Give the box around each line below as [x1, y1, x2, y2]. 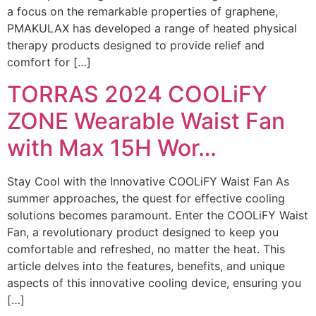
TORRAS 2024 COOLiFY [7, 80, 267, 108]
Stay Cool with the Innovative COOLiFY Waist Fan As [7, 174, 289, 188]
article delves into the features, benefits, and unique [7, 258, 285, 273]
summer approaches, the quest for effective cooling [7, 190, 285, 205]
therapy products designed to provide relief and [7, 38, 265, 53]
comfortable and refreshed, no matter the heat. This [7, 241, 285, 256]
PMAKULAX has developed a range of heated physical [7, 21, 297, 36]
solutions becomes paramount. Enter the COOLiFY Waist [7, 207, 308, 222]
